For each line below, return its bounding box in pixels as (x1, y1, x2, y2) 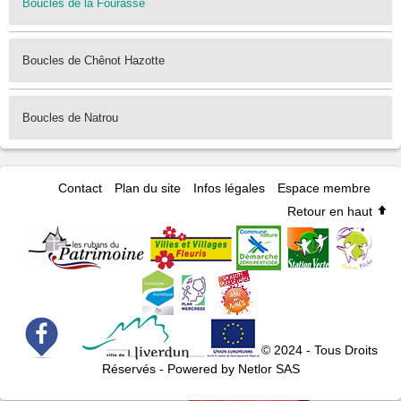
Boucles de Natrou (22, 110, 118, 124)
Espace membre (277, 180, 371, 195)
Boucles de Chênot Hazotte (22, 53, 165, 67)
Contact (57, 180, 102, 195)
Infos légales (192, 180, 265, 195)
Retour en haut (287, 203, 376, 218)
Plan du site (114, 180, 181, 195)
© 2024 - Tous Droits (261, 342, 378, 357)
